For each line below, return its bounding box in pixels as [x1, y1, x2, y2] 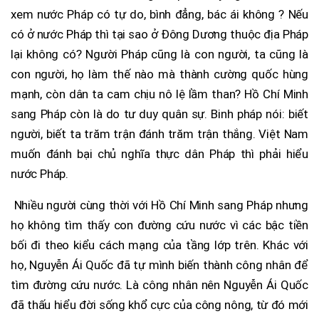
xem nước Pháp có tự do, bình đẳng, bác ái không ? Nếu [11, 6, 308, 21]
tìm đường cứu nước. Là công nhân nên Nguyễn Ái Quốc [11, 277, 308, 292]
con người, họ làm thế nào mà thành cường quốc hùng [11, 66, 308, 81]
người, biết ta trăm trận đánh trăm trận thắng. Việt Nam [11, 126, 308, 141]
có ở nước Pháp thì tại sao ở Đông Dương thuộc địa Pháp [11, 26, 308, 41]
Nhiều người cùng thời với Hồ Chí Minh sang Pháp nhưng [11, 197, 308, 212]
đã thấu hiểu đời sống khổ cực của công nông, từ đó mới [11, 297, 308, 312]
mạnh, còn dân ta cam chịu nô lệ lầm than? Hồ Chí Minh [11, 86, 308, 101]
